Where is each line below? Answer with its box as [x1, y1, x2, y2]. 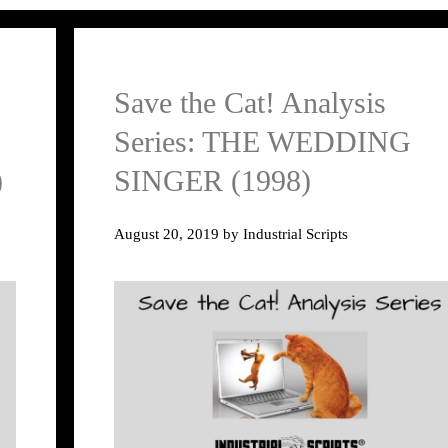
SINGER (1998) [114, 164, 311, 198]
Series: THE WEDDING [114, 125, 411, 159]
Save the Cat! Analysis [114, 86, 386, 120]
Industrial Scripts [243, 224, 348, 242]
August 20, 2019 [114, 224, 219, 242]
